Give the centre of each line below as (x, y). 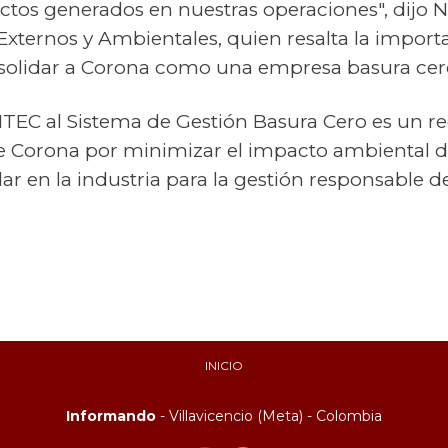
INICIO (224, 365)
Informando (111, 415)
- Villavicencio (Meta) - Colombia (269, 415)
